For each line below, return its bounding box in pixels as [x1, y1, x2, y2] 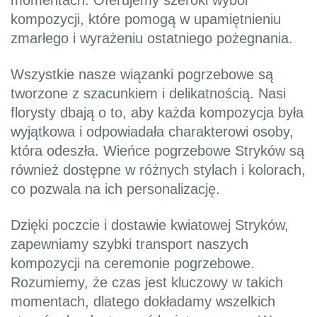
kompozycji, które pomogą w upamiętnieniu [11, 11, 281, 28]
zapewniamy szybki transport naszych [11, 236, 248, 253]
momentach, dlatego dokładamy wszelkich [11, 294, 275, 310]
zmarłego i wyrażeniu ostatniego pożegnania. [11, 30, 293, 47]
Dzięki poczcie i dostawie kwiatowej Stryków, [11, 217, 289, 234]
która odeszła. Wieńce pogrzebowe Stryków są [11, 143, 304, 159]
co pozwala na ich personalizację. [11, 181, 220, 197]
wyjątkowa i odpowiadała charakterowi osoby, [11, 124, 294, 140]
